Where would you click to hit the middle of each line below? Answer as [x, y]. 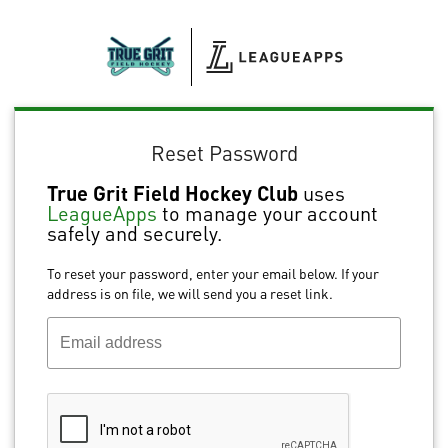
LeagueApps [102, 213]
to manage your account [267, 213]
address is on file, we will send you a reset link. [190, 293]
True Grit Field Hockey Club [172, 193]
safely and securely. [134, 233]
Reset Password [224, 152]
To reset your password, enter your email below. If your [213, 273]
